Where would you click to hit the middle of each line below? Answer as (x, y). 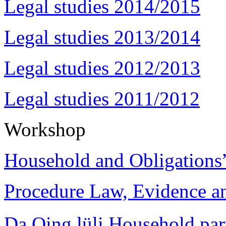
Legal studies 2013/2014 (102, 37)
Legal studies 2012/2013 (102, 68)
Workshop (45, 129)
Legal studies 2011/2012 (102, 98)
